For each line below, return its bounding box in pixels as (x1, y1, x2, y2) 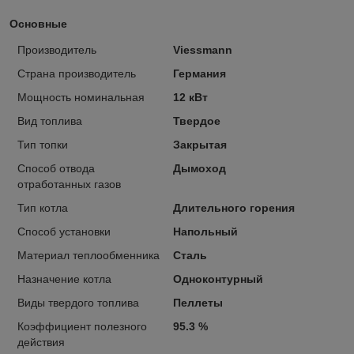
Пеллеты (172, 296, 223, 309)
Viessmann (172, 43, 232, 56)
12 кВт (172, 90, 208, 104)
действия (17, 335, 65, 348)
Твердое (172, 114, 220, 127)
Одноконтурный (172, 272, 263, 285)
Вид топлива (17, 114, 82, 127)
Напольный (172, 224, 238, 238)
